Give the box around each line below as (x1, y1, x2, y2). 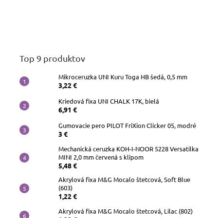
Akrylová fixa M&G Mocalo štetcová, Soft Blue (58, 175, 190, 184)
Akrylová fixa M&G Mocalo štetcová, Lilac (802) (58, 207, 193, 216)
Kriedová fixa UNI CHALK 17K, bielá (58, 97, 159, 106)
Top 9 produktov (19, 53, 85, 64)
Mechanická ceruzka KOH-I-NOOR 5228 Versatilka (58, 145, 199, 153)
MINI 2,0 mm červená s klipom (58, 153, 144, 162)
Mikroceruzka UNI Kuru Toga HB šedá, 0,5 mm (58, 73, 187, 81)
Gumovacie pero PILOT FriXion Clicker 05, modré (58, 121, 196, 130)
